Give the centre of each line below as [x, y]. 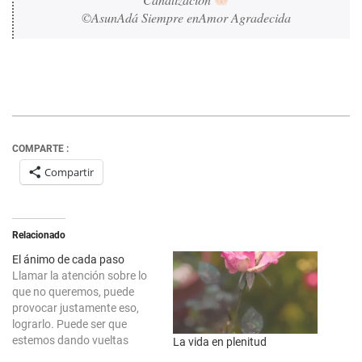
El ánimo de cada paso [68, 259]
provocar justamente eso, [76, 308]
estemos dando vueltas [70, 340]
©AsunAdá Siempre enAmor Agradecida [186, 17]
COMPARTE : [40, 149]
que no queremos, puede [73, 292]
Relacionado [39, 235]
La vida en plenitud [220, 342]
